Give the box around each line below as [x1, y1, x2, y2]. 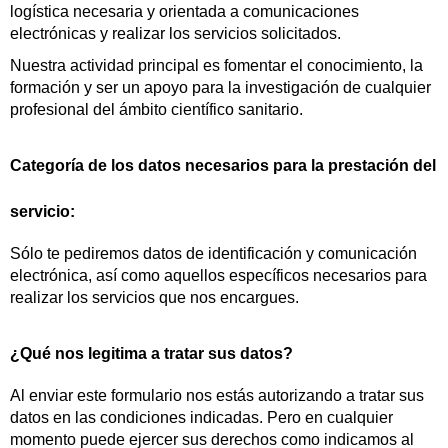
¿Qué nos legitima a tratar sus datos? [10, 345, 293, 362]
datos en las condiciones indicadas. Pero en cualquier [10, 409, 393, 426]
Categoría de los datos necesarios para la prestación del [10, 157, 436, 174]
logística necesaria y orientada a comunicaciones [10, 3, 359, 20]
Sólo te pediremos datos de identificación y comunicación [10, 245, 417, 262]
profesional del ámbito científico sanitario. [10, 101, 303, 118]
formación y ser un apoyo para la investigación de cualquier [10, 79, 431, 96]
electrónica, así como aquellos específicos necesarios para [10, 267, 427, 284]
